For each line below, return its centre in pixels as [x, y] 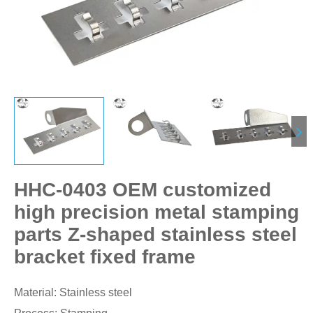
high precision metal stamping [156, 212]
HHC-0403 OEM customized [143, 190]
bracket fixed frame [105, 257]
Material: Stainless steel [73, 293]
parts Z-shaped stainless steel [155, 235]
